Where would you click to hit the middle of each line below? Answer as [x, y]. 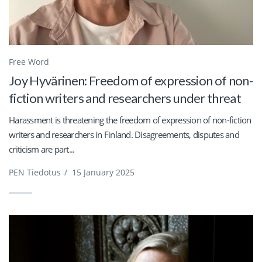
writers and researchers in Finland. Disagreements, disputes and [124, 134]
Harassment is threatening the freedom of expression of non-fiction [130, 120]
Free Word [29, 61]
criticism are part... [42, 149]
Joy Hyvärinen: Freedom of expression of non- [131, 80]
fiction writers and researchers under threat [125, 98]
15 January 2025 [103, 172]
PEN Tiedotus [35, 172]
